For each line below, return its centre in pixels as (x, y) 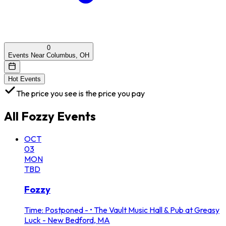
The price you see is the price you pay (80, 93)
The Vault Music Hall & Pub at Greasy (157, 210)
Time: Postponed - (56, 210)
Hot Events (24, 79)
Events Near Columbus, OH (49, 55)
